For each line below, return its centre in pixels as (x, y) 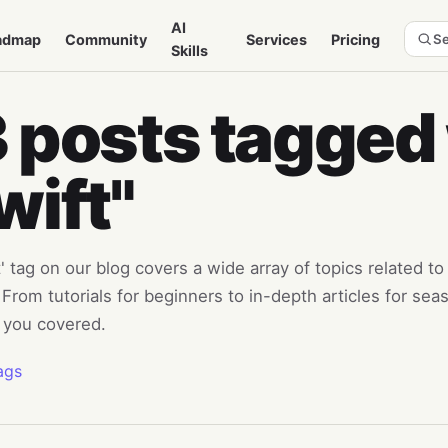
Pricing (356, 39)
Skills (189, 50)
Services (277, 39)
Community (105, 39)
